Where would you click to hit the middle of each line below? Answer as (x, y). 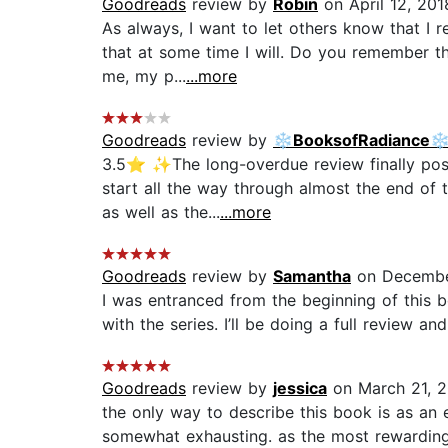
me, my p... (144, 76)
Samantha (312, 276)
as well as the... (161, 212)
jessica (300, 388)
